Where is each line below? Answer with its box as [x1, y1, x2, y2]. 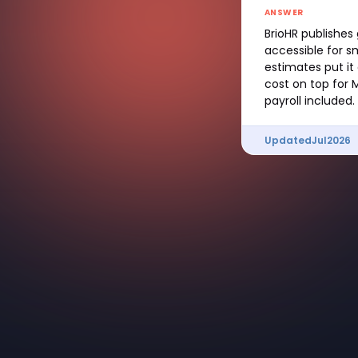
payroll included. [265, 92, 355, 109]
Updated [265, 133, 312, 147]
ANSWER [265, 6, 304, 18]
